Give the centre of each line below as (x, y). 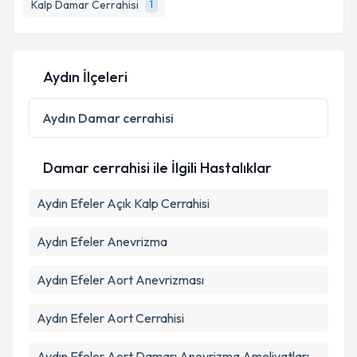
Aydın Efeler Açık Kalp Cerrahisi (123, 203)
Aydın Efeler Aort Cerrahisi (110, 318)
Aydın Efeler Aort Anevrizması (120, 280)
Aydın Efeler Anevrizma (102, 241)
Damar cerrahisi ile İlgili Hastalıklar (157, 168)
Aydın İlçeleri (85, 77)
